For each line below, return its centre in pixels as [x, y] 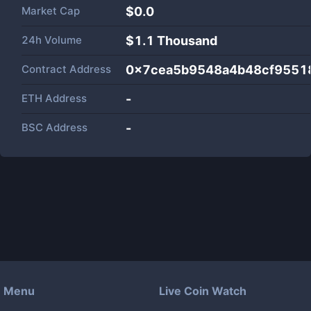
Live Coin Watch [203, 291]
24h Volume [52, 40]
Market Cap [51, 11]
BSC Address [54, 127]
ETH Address [54, 98]
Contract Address [66, 69]
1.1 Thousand [176, 41]
